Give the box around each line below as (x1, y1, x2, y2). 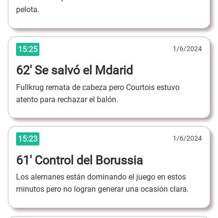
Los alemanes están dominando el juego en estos (16, 172, 186, 182)
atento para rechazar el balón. (16, 94, 120, 104)
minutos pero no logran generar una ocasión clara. (16, 184, 189, 194)
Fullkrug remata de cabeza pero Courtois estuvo (16, 82, 180, 92)
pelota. (16, 5, 41, 15)
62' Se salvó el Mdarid (16, 63, 133, 78)
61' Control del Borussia (16, 153, 143, 167)
